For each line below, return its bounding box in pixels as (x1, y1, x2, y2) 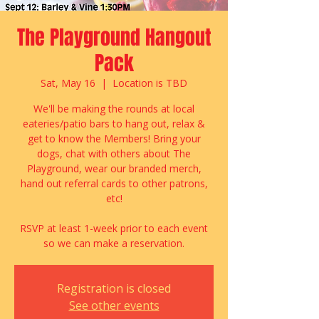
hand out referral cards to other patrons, (20, 177, 208, 190)
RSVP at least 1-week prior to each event (20, 221, 208, 235)
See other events (68, 298, 159, 313)
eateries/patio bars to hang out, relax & (23, 117, 205, 130)
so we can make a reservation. (43, 236, 184, 250)
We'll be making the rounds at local (33, 102, 194, 115)
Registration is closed (57, 281, 171, 296)
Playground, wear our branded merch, (26, 162, 202, 175)
